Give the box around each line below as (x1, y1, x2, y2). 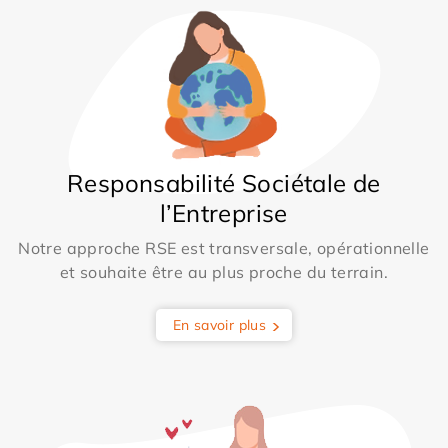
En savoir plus (172, 315, 267, 334)
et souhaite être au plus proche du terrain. (59, 261, 389, 282)
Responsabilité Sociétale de (67, 167, 381, 198)
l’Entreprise (160, 197, 288, 228)
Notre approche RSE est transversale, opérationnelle (18, 237, 430, 258)
